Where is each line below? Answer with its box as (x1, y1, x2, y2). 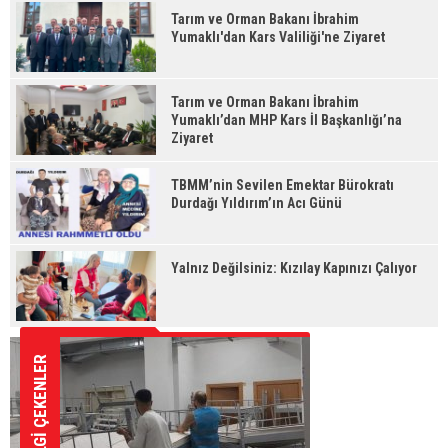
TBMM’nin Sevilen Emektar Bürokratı (171, 177, 394, 193)
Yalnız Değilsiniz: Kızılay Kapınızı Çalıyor (171, 260, 417, 276)
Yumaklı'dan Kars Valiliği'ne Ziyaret (171, 29, 385, 45)
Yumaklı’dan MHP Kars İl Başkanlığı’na (171, 112, 402, 128)
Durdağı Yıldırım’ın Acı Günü (171, 195, 342, 211)
